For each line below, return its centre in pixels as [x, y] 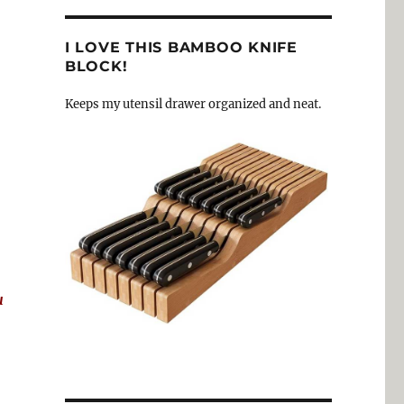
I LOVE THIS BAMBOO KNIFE [181, 48]
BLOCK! [96, 67]
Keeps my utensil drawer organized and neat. [193, 105]
